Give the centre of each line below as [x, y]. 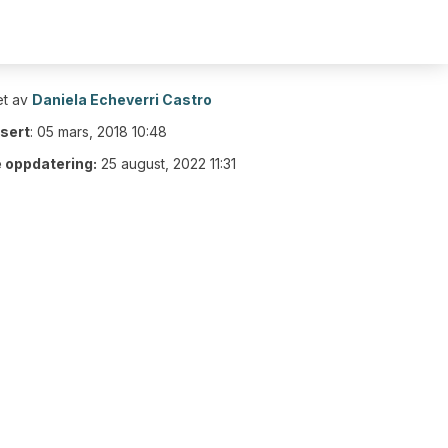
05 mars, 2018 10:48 [102, 131]
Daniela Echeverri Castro [122, 99]
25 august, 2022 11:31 [168, 163]
